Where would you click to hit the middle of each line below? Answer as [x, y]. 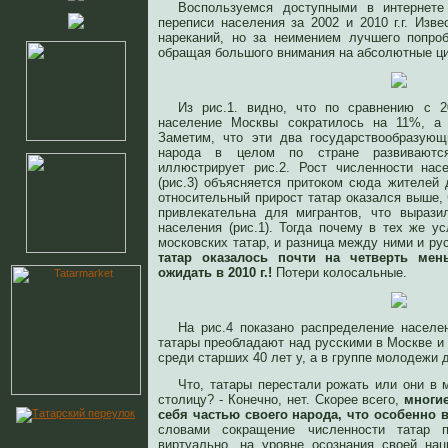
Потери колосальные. [339, 272]
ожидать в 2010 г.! [215, 272]
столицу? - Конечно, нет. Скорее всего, [281, 399]
